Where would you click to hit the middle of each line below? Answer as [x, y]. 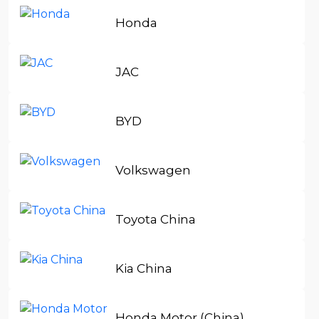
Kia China [144, 268]
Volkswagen [153, 170]
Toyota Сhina [156, 219]
